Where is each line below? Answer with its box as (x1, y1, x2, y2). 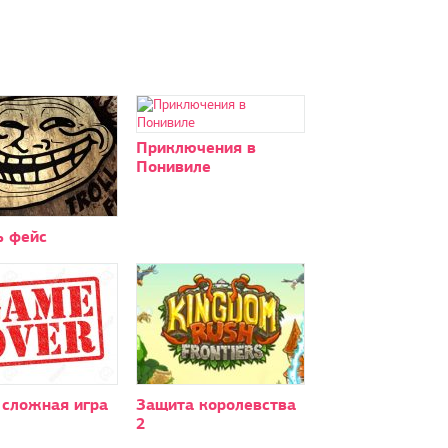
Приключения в (135, 136, 256, 158)
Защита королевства (135, 393, 296, 415)
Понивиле (135, 155, 211, 177)
